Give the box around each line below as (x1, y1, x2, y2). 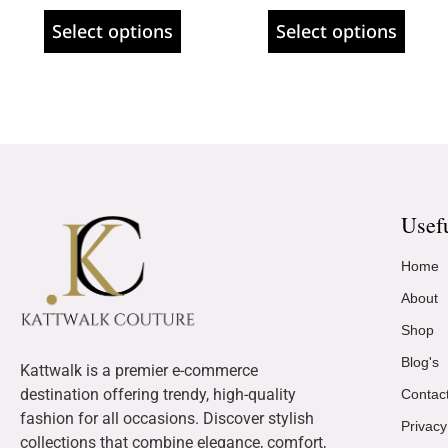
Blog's (401, 353, 439, 370)
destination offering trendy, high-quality (20, 384, 296, 404)
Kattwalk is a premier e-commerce (20, 360, 258, 380)
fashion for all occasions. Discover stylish (20, 408, 314, 428)
